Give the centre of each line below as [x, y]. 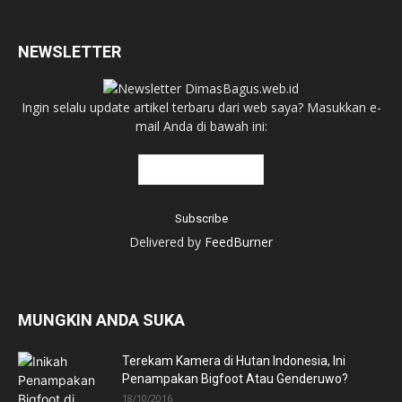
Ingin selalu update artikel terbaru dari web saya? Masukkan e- [201, 107]
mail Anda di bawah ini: [201, 126]
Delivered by [167, 242]
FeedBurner [239, 242]
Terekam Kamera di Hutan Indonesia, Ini [234, 361]
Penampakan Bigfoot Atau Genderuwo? [235, 379]
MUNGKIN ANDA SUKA [101, 320]
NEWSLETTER [70, 52]
